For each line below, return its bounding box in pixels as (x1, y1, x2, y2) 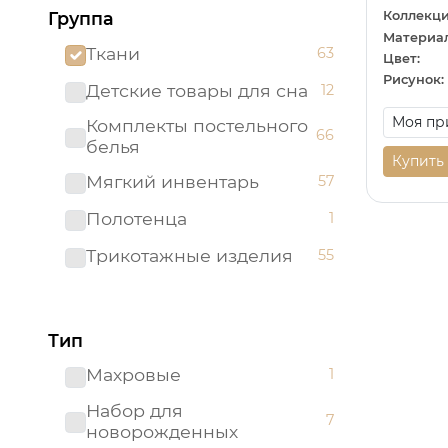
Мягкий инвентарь (85, 170, 259, 192)
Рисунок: (383, 72, 444, 88)
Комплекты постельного (85, 114, 308, 136)
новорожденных (85, 420, 238, 442)
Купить (392, 151, 444, 170)
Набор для (85, 399, 183, 421)
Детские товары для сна (85, 79, 308, 101)
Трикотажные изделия (85, 245, 293, 267)
